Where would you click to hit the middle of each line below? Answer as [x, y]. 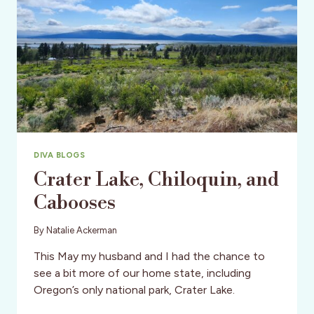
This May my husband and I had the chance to [149, 256]
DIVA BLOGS [60, 155]
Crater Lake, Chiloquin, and [156, 179]
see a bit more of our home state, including [142, 273]
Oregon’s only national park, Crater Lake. [134, 289]
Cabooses [75, 203]
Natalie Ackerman [82, 230]
